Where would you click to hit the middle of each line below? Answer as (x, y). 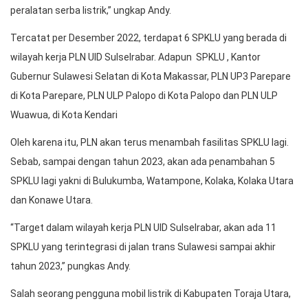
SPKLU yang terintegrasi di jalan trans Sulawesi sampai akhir (143, 247)
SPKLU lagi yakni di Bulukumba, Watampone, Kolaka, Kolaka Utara (152, 181)
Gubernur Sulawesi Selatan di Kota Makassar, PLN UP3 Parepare (151, 76)
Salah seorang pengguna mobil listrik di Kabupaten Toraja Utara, (151, 294)
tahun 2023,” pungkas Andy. (70, 266)
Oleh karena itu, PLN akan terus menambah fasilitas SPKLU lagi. (150, 142)
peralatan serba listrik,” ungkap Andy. (91, 10)
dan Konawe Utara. (52, 200)
